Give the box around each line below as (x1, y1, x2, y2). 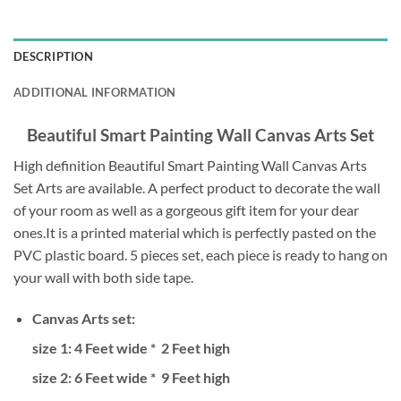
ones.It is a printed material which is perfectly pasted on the (13, 224, 376, 242)
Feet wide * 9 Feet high (81, 369, 230, 387)
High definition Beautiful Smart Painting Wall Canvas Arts (13, 157, 367, 175)
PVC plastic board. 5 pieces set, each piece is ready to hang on (13, 246, 388, 264)
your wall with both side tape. (13, 269, 193, 286)
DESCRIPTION (13, 48, 93, 64)
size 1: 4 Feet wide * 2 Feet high (31, 339, 230, 357)
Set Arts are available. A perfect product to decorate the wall (13, 179, 380, 197)
